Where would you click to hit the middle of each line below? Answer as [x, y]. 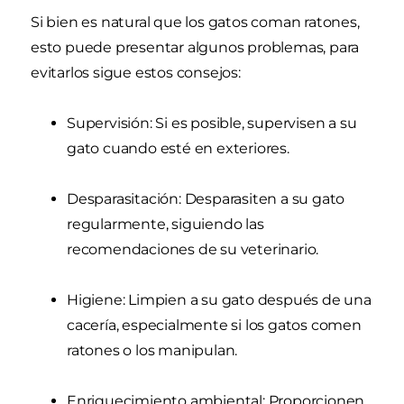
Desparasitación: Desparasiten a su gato [206, 198]
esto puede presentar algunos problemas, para [195, 47]
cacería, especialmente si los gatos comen [214, 325]
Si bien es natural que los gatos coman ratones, [195, 22]
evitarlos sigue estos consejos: [136, 72]
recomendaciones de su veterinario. [193, 249]
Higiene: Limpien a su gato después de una [219, 299]
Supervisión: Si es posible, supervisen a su [212, 123]
